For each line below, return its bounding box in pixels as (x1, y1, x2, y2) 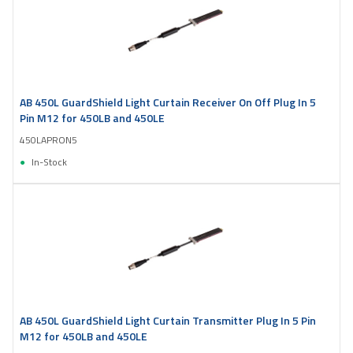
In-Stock (32, 154, 67, 169)
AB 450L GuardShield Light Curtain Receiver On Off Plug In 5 (20, 93, 316, 110)
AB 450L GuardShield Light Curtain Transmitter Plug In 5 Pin (20, 311, 316, 329)
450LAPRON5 (20, 132, 77, 147)
